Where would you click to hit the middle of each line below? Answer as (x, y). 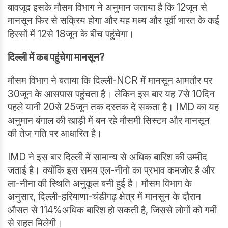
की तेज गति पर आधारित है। (55, 133)
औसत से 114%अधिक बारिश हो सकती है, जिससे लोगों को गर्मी (112, 210)
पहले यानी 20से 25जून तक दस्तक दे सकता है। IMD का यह (113, 107)
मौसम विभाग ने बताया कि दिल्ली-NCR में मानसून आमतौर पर (110, 80)
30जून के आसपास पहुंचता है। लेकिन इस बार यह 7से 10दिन (111, 94)
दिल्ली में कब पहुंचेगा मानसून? (56, 57)
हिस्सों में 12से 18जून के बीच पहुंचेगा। (71, 34)
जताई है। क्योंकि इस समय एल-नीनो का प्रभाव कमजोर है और (111, 170)
